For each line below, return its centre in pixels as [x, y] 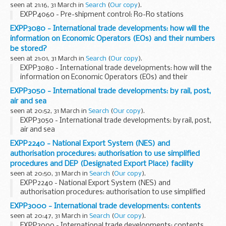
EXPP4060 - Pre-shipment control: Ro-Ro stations [102, 15]
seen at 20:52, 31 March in [49, 111]
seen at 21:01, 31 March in [48, 59]
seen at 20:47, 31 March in [50, 216]
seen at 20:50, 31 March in [50, 174]
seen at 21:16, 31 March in [48, 6]
